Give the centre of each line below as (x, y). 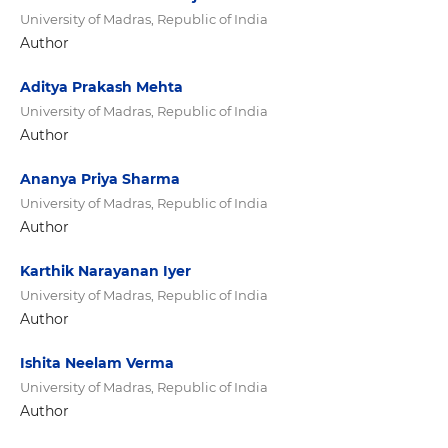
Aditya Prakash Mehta (101, 87)
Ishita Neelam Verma (96, 363)
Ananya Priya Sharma (99, 179)
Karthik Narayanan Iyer (105, 271)
